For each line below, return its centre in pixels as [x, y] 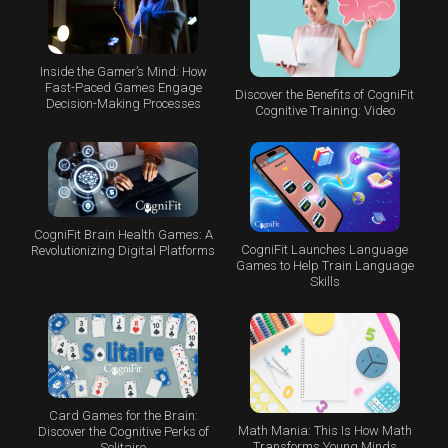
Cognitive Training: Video [324, 111]
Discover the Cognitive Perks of [123, 431]
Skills [324, 282]
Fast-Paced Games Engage [123, 87]
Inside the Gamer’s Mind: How [123, 71]
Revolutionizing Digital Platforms [123, 250]
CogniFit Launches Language [325, 250]
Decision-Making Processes [123, 103]
